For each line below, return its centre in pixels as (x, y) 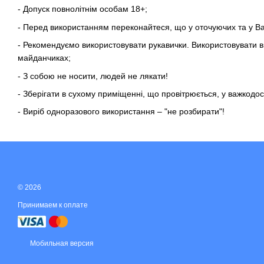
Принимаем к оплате (53, 205)
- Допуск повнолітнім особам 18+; (82, 9)
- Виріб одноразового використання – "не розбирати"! (121, 112)
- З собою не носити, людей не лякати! (93, 76)
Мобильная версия (61, 244)
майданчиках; (44, 58)
